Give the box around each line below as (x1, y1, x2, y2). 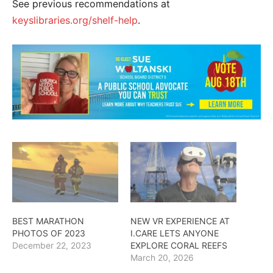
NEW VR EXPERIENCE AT (130, 216, 230, 227)
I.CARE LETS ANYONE (130, 228, 219, 239)
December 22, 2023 (12, 240, 91, 251)
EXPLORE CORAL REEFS (130, 240, 227, 251)
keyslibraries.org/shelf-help (12, 14, 138, 27)
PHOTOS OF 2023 (12, 228, 85, 239)
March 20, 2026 (130, 252, 194, 263)
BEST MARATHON (12, 216, 84, 227)
